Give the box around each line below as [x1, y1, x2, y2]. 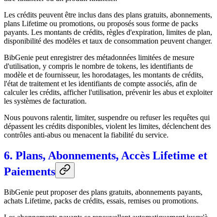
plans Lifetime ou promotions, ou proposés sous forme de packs [4, 19, 198, 28]
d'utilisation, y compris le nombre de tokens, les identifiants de [4, 62, 193, 70]
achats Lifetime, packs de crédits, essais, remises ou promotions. [4, 196, 199, 205]
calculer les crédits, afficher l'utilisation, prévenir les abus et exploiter [4, 88, 213, 96]
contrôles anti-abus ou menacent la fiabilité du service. [4, 130, 169, 139]
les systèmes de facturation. [4, 96, 87, 105]
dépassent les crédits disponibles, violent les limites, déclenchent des [4, 122, 211, 130]
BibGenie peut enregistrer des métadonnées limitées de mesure [4, 53, 194, 62]
